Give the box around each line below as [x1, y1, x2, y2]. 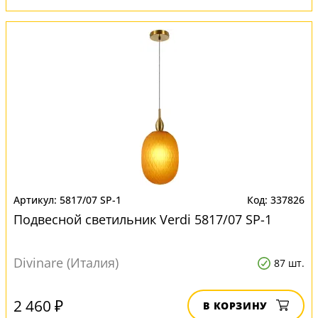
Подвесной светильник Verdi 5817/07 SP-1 [13, 211, 272, 228]
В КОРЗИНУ [203, 299, 268, 312]
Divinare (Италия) [13, 254, 119, 271]
